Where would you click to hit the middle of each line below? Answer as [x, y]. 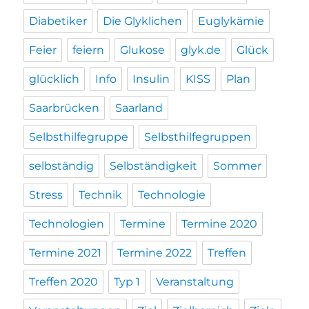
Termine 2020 [220, 224]
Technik [101, 195]
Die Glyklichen [143, 21]
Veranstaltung [195, 282]
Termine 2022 [155, 253]
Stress [46, 195]
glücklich [54, 79]
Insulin [151, 79]
